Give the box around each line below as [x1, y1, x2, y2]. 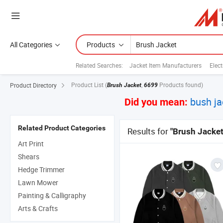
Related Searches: [76, 61, 123, 69]
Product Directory [10, 81, 57, 89]
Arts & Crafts [18, 204, 58, 214]
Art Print [18, 139, 44, 149]
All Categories [10, 40, 52, 49]
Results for [127, 125, 170, 137]
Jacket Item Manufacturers [129, 61, 202, 69]
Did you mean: [122, 97, 190, 109]
